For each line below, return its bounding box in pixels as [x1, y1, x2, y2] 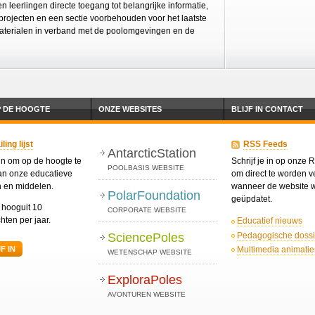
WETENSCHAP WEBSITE [107, 248, 192, 257]
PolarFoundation [107, 188, 200, 203]
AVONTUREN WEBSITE [107, 290, 186, 299]
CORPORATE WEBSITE [107, 206, 186, 214]
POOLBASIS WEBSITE [107, 164, 184, 172]
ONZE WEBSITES [98, 105, 162, 114]
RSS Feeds [243, 139, 288, 150]
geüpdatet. [231, 194, 272, 205]
